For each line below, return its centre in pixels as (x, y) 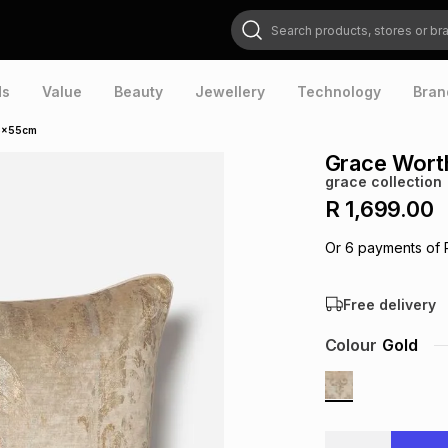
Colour (350, 345)
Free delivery (389, 304)
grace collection (383, 181)
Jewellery (230, 91)
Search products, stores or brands (310, 17)
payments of (396, 247)
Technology (339, 91)
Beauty (138, 91)
